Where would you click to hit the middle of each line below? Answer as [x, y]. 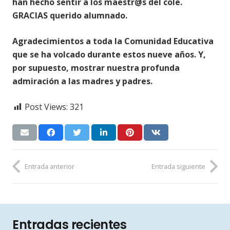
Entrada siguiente [178, 166]
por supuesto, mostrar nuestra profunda [96, 68]
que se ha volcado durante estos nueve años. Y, [109, 55]
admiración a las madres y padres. [82, 81]
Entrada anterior [50, 166]
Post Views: [46, 107]
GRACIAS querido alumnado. [70, 16]
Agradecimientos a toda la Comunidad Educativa [113, 41]
